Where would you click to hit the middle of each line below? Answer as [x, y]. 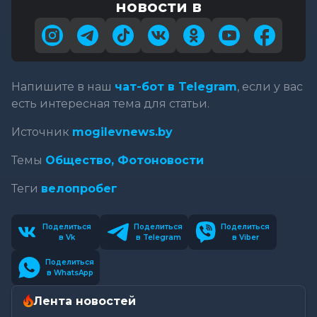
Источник [42, 132]
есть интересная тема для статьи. [110, 103]
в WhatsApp [70, 272]
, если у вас [270, 86]
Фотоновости [161, 160]
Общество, [81, 160]
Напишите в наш [63, 86]
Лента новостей [85, 301]
